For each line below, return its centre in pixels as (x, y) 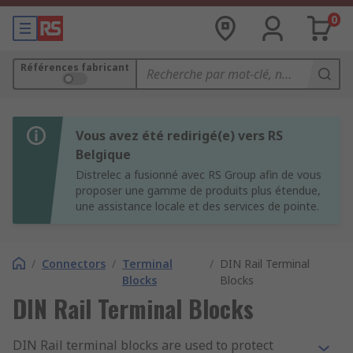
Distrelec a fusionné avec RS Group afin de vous (199, 175)
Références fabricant (75, 67)
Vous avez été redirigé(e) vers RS (179, 136)
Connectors (74, 264)
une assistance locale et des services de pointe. (197, 206)
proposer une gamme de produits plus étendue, (198, 190)
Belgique (103, 154)
